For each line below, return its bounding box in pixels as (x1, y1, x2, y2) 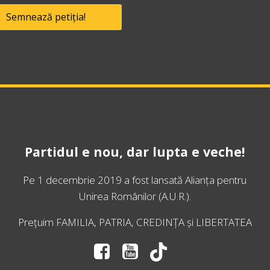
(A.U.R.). (155, 189, 191, 204)
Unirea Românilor (78, 189, 156, 204)
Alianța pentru (185, 173, 247, 187)
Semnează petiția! (6, 10, 86, 24)
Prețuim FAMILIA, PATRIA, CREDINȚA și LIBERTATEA (18, 215, 252, 230)
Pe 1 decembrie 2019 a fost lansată (23, 173, 186, 187)
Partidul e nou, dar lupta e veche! (25, 143, 245, 161)
